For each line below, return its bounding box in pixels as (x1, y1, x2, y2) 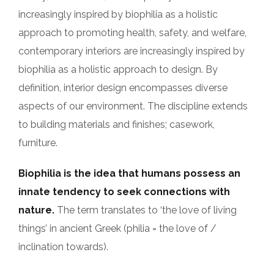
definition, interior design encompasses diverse (18, 82, 228, 94)
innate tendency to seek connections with (18, 186, 230, 198)
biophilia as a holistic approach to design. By (18, 64, 218, 75)
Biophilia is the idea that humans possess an (18, 168, 240, 179)
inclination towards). (18, 241, 108, 253)
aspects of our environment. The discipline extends (18, 100, 248, 112)
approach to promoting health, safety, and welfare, (18, 27, 246, 39)
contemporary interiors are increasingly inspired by (18, 45, 245, 57)
